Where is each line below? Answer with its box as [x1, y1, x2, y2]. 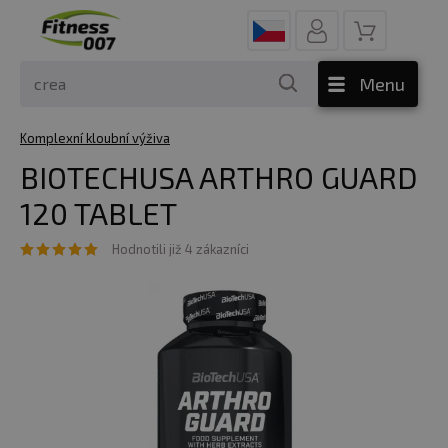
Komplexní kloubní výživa [20, 130, 170, 146]
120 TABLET [20, 195, 177, 231]
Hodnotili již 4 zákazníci [112, 241, 249, 257]
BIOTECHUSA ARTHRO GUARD [20, 159, 418, 195]
